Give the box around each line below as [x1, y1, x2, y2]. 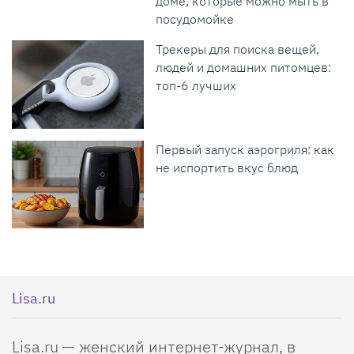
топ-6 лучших [156, 77, 237, 94]
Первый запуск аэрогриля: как [156, 141, 335, 157]
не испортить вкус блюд [156, 159, 299, 175]
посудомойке [156, 11, 235, 28]
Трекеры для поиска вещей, [156, 41, 320, 58]
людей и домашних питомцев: [156, 59, 332, 76]
